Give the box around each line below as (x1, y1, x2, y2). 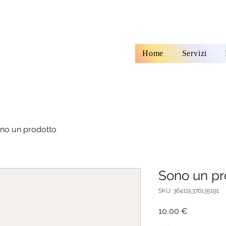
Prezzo (187, 206, 213, 215)
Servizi (182, 49, 207, 58)
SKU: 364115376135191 (158, 187, 219, 194)
